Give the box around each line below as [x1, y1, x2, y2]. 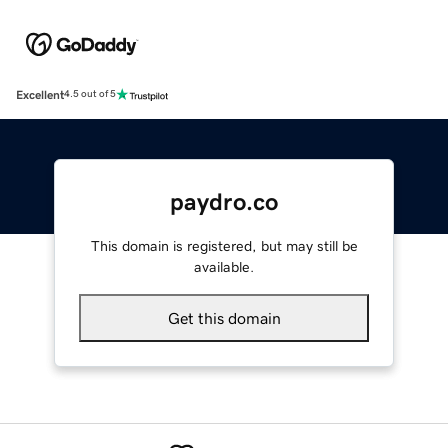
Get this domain [167, 309, 281, 326]
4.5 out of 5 [64, 89, 116, 100]
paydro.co [170, 189, 278, 214]
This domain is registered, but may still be [90, 238, 358, 253]
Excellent [16, 88, 64, 101]
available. [194, 259, 254, 274]
